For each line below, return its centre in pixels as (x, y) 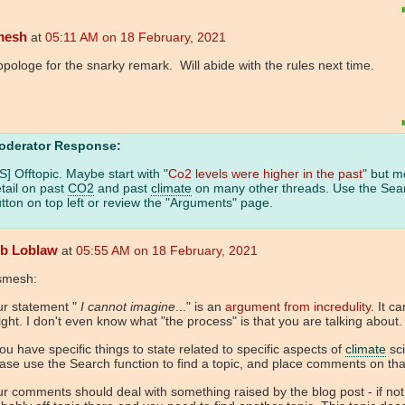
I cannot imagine (128, 307)
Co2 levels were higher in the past (265, 174)
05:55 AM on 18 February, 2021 (167, 251)
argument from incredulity (298, 307)
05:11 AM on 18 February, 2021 (136, 38)
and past (122, 188)
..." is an (200, 307)
